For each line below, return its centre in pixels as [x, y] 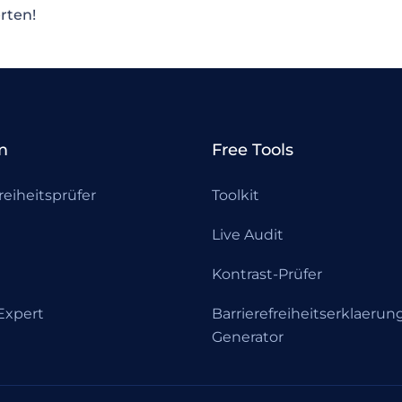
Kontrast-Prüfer [267, 274]
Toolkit [236, 195]
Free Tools [253, 150]
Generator [248, 337]
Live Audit [248, 235]
